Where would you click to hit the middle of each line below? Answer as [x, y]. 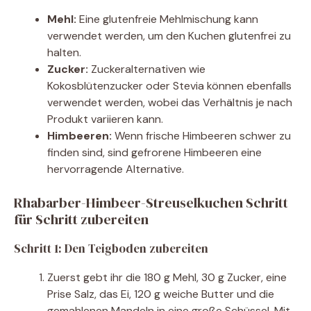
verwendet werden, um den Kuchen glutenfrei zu [169, 36]
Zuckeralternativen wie [147, 69]
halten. [64, 53]
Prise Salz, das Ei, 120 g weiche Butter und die [161, 294]
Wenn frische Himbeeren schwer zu [201, 136]
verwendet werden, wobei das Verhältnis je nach [170, 103]
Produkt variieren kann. [105, 119]
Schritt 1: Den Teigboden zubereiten [111, 249]
